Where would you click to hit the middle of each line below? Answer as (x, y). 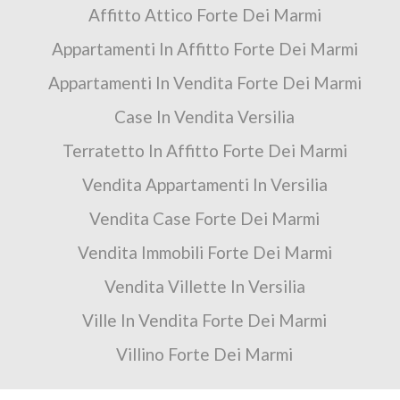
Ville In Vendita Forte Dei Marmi (204, 321)
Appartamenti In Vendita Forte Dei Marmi (204, 83)
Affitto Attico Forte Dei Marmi (204, 15)
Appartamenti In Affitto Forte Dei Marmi (204, 49)
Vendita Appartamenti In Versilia (204, 185)
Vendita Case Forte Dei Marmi (204, 219)
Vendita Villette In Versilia (204, 287)
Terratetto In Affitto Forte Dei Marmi (204, 151)
